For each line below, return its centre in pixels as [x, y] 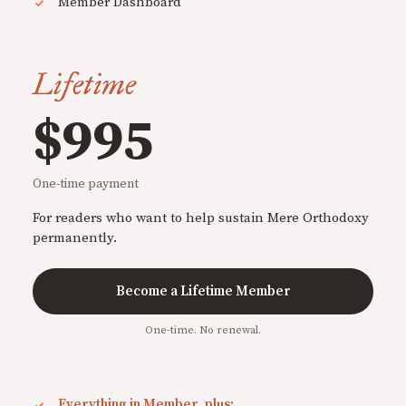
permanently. [75, 238]
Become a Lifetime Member [203, 292]
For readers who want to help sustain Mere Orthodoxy [201, 218]
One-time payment [86, 184]
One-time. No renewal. [203, 331]
